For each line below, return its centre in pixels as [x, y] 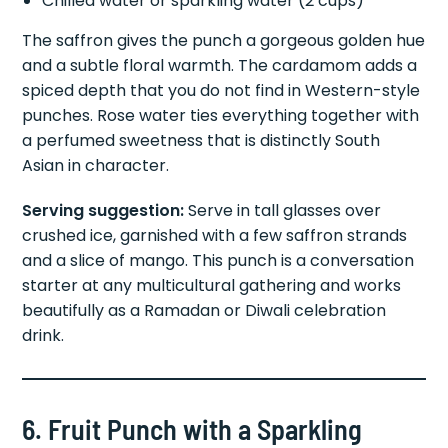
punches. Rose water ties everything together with [221, 116]
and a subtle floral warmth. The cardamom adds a [220, 66]
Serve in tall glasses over [283, 211]
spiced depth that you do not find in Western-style [221, 91]
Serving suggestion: [103, 211]
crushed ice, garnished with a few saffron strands [215, 236]
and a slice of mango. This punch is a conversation [218, 261]
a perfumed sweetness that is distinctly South [201, 141]
